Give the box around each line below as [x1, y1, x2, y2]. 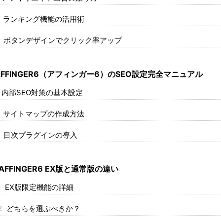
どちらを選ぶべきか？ [4, 203, 80, 213]
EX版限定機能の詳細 [2, 182, 74, 192]
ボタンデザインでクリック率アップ [1, 35, 122, 45]
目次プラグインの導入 [1, 130, 77, 140]
